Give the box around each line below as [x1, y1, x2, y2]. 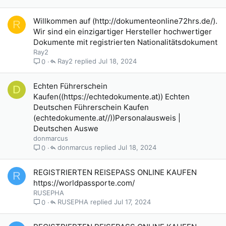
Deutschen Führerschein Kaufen [33, 102, 149, 112]
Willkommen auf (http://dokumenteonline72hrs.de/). [33, 16, 217, 26]
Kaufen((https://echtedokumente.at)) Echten [33, 92, 190, 101]
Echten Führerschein [33, 81, 107, 91]
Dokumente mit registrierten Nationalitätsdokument [33, 37, 217, 47]
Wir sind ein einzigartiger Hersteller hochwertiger [33, 27, 212, 36]
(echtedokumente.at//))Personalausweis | [33, 113, 181, 123]
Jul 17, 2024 [114, 198, 151, 206]
